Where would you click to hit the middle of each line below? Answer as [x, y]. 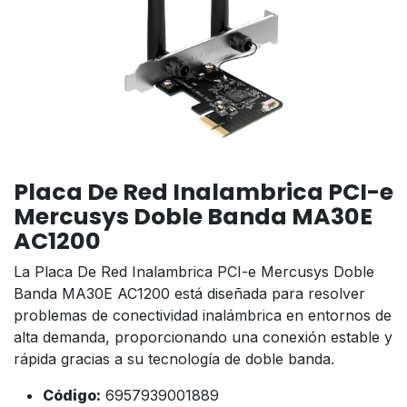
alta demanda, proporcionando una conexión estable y [203, 337]
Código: [72, 395]
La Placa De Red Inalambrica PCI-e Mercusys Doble [194, 272]
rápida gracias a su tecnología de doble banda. [174, 359]
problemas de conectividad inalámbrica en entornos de [203, 315]
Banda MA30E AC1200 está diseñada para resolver [189, 293]
